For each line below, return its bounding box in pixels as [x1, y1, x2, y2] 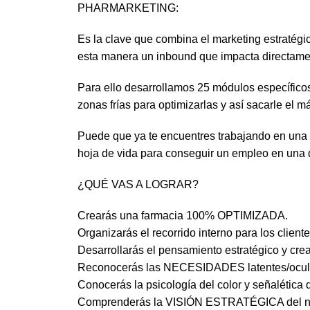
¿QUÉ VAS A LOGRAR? [77, 179, 199, 191]
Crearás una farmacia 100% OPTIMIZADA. [77, 210, 288, 222]
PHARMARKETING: [77, 2, 179, 15]
